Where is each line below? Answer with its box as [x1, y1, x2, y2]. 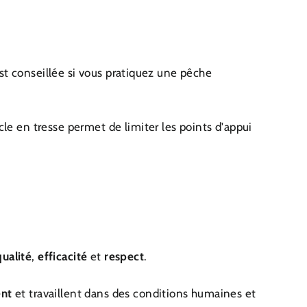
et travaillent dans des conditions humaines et [15, 286, 256, 301]
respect [104, 249, 145, 264]
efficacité [38, 249, 88, 264]
